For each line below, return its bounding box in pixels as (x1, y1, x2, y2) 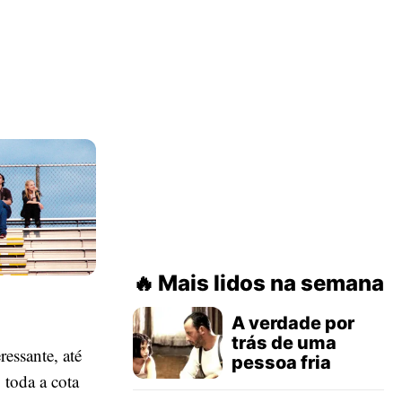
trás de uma (232, 332, 336, 354)
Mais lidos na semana (158, 270, 384, 296)
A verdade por (232, 312, 354, 334)
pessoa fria (232, 352, 331, 373)
